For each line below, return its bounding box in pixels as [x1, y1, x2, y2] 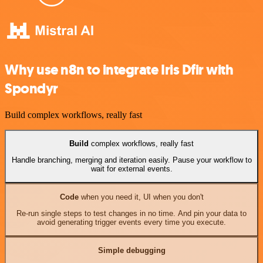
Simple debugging [97, 245, 166, 255]
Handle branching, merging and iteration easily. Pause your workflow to [11, 156, 252, 165]
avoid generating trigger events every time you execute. [37, 218, 226, 227]
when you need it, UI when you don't [78, 192, 204, 201]
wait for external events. [90, 164, 173, 174]
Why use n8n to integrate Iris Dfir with [5, 60, 234, 79]
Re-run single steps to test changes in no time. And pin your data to [16, 209, 247, 218]
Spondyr [5, 79, 58, 98]
